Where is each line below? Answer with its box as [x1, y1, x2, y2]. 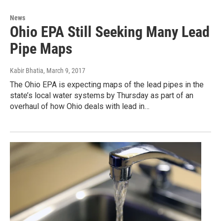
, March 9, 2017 [43, 67, 85, 75]
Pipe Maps [10, 40, 73, 58]
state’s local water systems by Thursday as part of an [10, 91, 193, 101]
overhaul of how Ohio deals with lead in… [10, 102, 149, 111]
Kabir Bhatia [10, 67, 43, 75]
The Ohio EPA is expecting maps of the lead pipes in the [10, 80, 204, 90]
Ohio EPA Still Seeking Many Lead [10, 23, 210, 41]
